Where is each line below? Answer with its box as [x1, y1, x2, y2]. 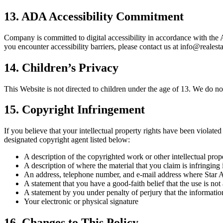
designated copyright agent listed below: [4, 135, 130, 144]
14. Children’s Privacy [4, 61, 118, 74]
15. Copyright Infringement [4, 103, 145, 116]
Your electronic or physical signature [24, 197, 138, 206]
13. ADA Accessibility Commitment [4, 9, 184, 23]
